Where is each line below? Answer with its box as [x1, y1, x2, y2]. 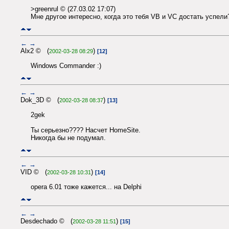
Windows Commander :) [31, 61, 101, 70]
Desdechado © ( [20, 217, 73, 225]
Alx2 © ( [20, 47, 49, 55]
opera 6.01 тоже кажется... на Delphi [31, 182, 142, 191]
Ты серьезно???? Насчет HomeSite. [31, 126, 141, 134]
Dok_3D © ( [20, 96, 59, 104]
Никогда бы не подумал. [31, 133, 106, 142]
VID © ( [20, 168, 47, 176]
